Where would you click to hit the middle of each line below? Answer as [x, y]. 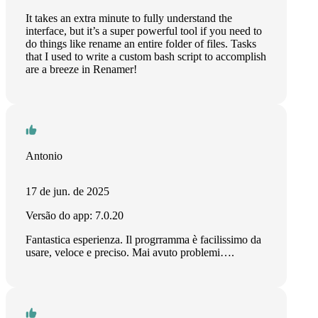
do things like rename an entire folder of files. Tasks [141, 44]
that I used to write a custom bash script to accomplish [146, 56]
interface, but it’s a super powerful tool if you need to [144, 31]
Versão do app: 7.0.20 [75, 215]
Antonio [44, 156]
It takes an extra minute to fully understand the [129, 18]
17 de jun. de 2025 [67, 191]
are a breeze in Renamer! [81, 69]
